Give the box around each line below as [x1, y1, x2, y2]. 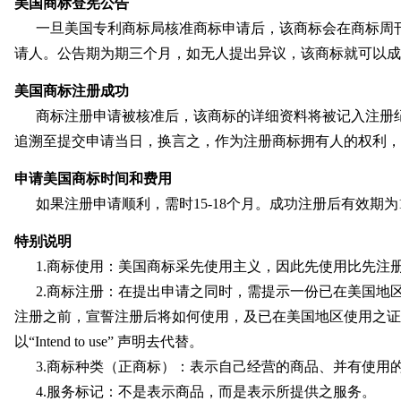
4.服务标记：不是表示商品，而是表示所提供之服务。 [36, 384, 380, 399]
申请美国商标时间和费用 [14, 171, 172, 186]
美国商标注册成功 [14, 83, 129, 98]
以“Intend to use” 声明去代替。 [14, 334, 203, 349]
